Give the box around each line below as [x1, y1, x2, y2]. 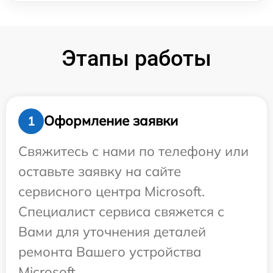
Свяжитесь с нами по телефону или [18, 142, 249, 160]
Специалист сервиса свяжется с [18, 202, 224, 220]
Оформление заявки [44, 112, 178, 130]
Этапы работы [62, 45, 211, 71]
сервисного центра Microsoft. [18, 182, 205, 200]
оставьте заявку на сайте [18, 162, 181, 180]
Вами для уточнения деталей [18, 222, 206, 240]
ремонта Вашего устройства [18, 243, 201, 260]
